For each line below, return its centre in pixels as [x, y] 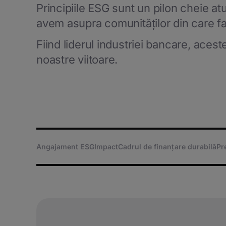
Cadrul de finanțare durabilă [167, 147]
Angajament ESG [65, 147]
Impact [106, 147]
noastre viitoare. [77, 60]
